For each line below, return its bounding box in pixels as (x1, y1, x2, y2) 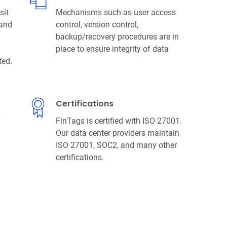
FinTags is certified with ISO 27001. (55, 116, 182, 126)
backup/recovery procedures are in (55, 31, 179, 42)
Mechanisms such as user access (55, 7, 176, 17)
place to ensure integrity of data (55, 44, 169, 54)
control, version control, (55, 19, 138, 29)
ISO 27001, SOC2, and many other (55, 140, 177, 150)
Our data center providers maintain (55, 128, 179, 138)
